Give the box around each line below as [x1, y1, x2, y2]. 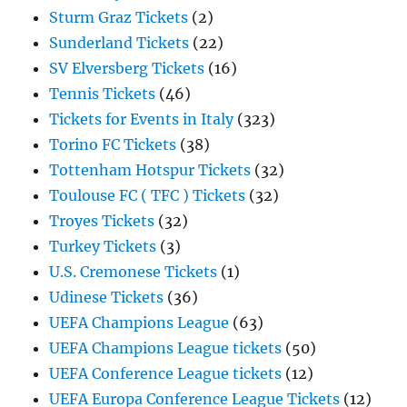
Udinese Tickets [49, 288, 164, 306]
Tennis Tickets [49, 84, 156, 103]
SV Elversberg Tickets [49, 59, 205, 77]
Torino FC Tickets [49, 135, 177, 154]
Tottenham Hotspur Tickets [49, 161, 252, 179]
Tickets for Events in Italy [49, 110, 234, 128]
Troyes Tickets [49, 212, 155, 230]
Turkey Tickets [49, 237, 157, 255]
